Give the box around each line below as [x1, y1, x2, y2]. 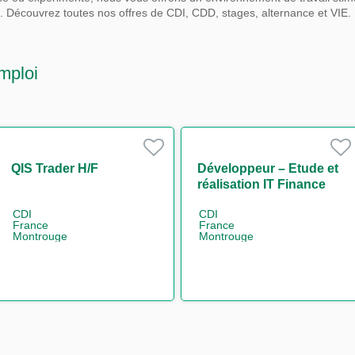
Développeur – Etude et [197, 161, 338, 175]
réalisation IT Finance [197, 177, 326, 191]
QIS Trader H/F [10, 161, 98, 175]
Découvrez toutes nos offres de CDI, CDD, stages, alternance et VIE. [6, 6, 351, 19]
